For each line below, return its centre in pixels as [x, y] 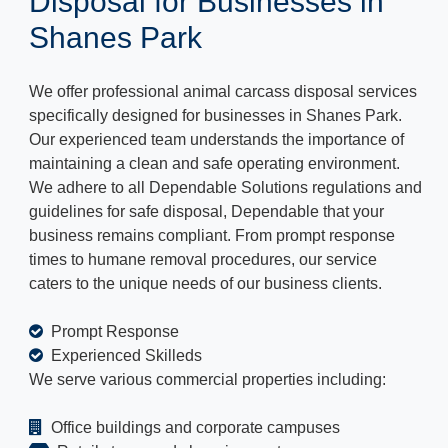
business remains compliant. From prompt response [212, 236]
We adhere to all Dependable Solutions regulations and [225, 188]
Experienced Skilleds [124, 356]
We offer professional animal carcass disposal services [223, 92]
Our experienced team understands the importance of [216, 140]
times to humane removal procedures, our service [203, 260]
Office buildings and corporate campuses [193, 428]
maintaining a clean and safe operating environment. [214, 164]
